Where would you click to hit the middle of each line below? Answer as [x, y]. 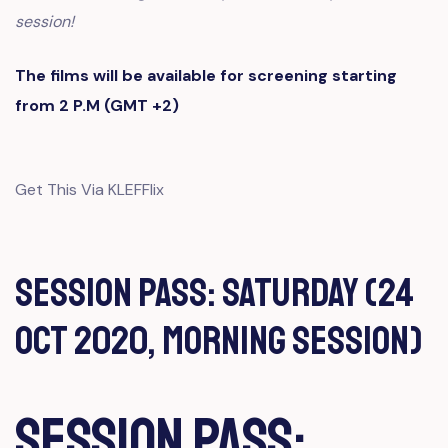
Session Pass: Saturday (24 [214, 293]
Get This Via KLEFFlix [89, 189]
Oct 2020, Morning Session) [218, 341]
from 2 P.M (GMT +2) [97, 105]
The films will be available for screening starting [206, 75]
